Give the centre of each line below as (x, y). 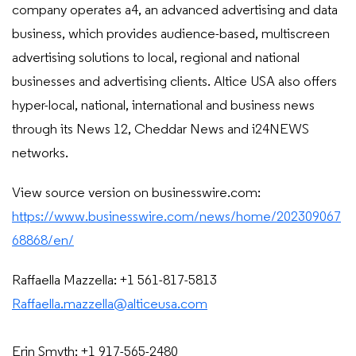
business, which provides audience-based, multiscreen (171, 35)
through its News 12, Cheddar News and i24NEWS (161, 130)
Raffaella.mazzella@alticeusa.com (110, 305)
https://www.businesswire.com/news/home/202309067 (176, 217)
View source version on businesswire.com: (136, 193)
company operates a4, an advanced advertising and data (175, 11)
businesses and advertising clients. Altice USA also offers (174, 82)
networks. (40, 154)
